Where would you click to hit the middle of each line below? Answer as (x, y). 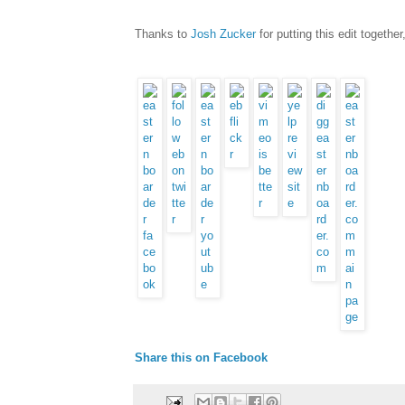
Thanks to (163, 33)
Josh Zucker (223, 33)
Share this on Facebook (201, 357)
